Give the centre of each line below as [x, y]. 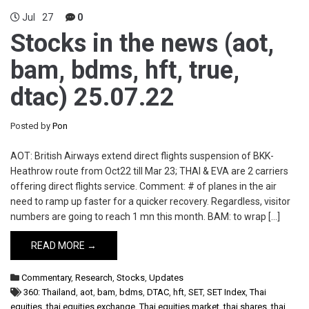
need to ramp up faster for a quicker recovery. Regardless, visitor [150, 201]
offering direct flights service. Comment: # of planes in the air [143, 186]
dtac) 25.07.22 [92, 97]
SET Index [226, 292]
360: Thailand [50, 292]
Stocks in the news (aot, [142, 43]
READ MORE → [64, 246]
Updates [166, 278]
